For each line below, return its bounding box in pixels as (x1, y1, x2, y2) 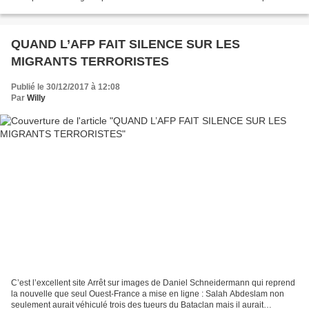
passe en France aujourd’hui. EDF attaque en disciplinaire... (11, 3, 235, 14)
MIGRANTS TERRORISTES (11, 54, 169, 69)
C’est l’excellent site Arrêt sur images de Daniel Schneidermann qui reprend (11, 277, 295, 288)
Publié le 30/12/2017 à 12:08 (11, 82, 120, 92)
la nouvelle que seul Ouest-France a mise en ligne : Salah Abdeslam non (11, 288, 284, 299)
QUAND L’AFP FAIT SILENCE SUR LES (11, 37, 240, 52)
